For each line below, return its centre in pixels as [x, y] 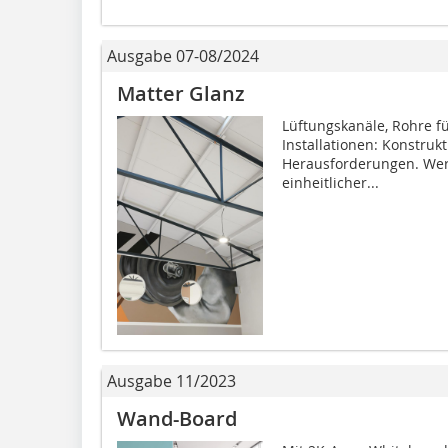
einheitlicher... [330, 182]
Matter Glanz [181, 93]
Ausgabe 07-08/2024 [183, 55]
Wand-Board [177, 419]
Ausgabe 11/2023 [171, 381]
